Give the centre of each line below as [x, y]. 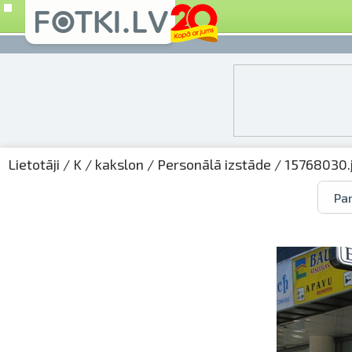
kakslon [119, 164]
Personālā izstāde [214, 164]
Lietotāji [34, 164]
